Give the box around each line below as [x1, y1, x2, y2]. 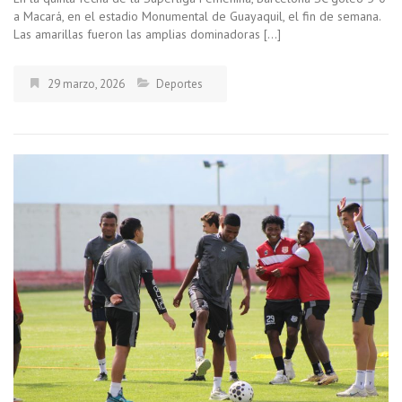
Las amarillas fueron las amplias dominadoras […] [13, 26, 281, 43]
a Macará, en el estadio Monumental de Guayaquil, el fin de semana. [13, 8, 384, 25]
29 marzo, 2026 [48, 76, 125, 92]
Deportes [156, 76, 203, 92]
